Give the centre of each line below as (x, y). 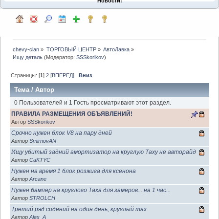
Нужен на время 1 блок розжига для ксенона (74, 171)
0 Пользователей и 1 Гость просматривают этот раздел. (92, 102)
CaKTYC (40, 160)
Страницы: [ (26, 75)
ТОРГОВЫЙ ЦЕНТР (71, 50)
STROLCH (42, 198)
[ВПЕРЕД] (63, 75)
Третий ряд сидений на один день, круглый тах (79, 209)
